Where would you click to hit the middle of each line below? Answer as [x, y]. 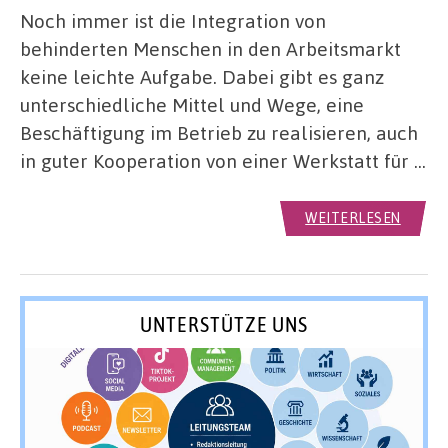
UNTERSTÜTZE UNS [224, 324]
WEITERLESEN [353, 218]
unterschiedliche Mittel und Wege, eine [192, 104]
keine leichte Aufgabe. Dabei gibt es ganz [202, 76]
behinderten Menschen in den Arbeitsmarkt [210, 48]
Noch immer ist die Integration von [173, 20]
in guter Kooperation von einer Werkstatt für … [223, 160]
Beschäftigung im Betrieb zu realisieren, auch [219, 132]
